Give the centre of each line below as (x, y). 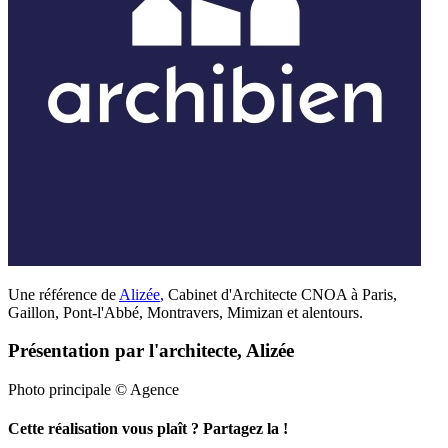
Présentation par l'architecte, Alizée (151, 351)
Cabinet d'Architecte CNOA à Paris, (280, 294)
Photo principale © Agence (93, 390)
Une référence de (63, 294)
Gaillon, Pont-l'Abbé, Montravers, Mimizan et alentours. (185, 312)
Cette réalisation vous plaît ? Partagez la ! (148, 429)
